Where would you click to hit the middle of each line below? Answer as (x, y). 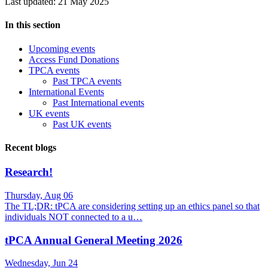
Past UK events (82, 124)
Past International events (98, 102)
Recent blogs (31, 148)
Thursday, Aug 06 (39, 195)
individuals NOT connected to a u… (74, 217)
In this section (33, 25)
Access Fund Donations (74, 59)
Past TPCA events (87, 81)
